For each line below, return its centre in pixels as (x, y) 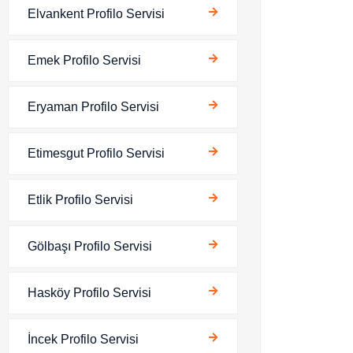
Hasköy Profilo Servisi (89, 293)
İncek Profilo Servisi (83, 339)
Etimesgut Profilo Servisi (96, 153)
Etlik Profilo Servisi (80, 200)
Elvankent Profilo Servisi (96, 14)
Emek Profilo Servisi (84, 60)
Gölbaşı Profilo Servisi (90, 246)
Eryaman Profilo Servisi (93, 107)
